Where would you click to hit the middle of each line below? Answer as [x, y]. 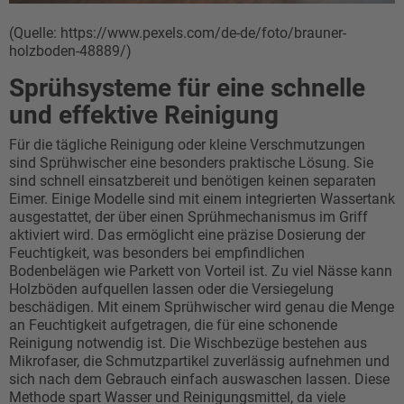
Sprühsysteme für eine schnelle [187, 88]
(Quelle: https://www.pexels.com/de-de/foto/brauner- [178, 33]
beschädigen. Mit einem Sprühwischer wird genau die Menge [202, 308]
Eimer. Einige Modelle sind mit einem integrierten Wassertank [202, 199]
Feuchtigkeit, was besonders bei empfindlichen [157, 253]
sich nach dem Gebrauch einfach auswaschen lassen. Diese [199, 380]
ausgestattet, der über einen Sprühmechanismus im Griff [188, 217]
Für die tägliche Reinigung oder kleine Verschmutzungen [187, 145]
